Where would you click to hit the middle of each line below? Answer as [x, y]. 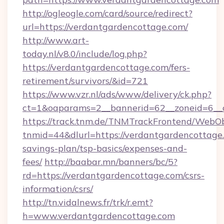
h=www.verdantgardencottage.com [99, 216]
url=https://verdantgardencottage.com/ [105, 27]
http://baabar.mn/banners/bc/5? [111, 162]
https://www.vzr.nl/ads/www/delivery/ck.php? [117, 94]
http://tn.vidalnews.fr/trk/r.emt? [88, 202]
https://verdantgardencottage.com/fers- [106, 67]
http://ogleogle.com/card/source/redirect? [107, 13]
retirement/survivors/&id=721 [85, 81]
